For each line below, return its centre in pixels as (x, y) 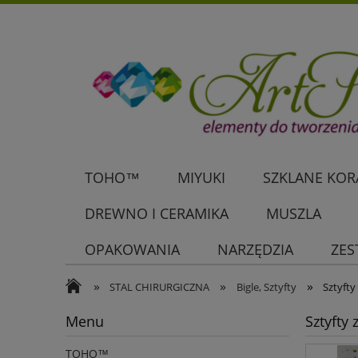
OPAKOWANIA (132, 250)
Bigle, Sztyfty (266, 286)
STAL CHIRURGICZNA (160, 286)
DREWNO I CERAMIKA (156, 214)
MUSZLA (293, 214)
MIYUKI (201, 178)
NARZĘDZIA (255, 250)
